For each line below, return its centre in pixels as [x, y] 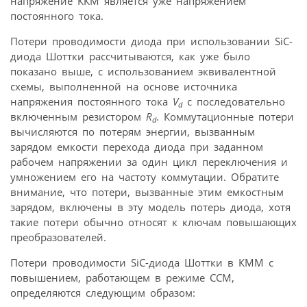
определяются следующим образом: [103, 293]
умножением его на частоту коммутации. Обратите [145, 177]
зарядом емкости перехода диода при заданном [137, 147]
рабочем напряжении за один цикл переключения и [149, 162]
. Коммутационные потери [225, 117]
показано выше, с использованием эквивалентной [143, 72]
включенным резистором [78, 117]
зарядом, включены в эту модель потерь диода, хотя [150, 207]
